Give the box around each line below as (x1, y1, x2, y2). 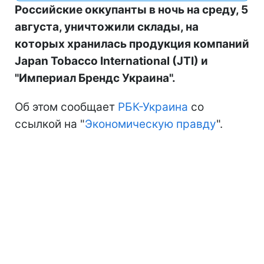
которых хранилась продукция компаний (15, 37, 249, 51)
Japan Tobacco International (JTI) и (15, 54, 208, 68)
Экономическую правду (85, 117, 216, 131)
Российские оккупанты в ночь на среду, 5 (15, 2, 248, 16)
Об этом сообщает (15, 100, 118, 114)
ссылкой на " (15, 117, 85, 131)
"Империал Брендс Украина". (15, 71, 176, 85)
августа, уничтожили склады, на (15, 19, 199, 34)
